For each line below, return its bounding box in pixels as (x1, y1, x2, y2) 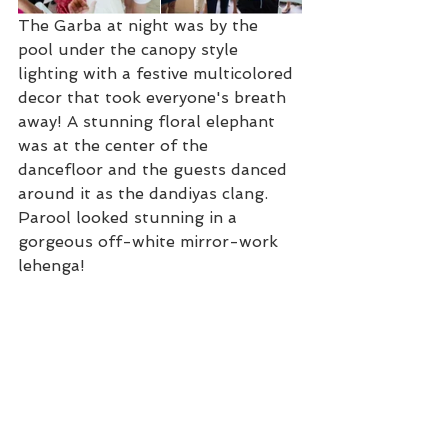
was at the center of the (18, 135, 213, 155)
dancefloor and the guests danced (18, 159, 292, 179)
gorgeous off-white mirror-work (18, 231, 283, 251)
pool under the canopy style (18, 39, 243, 59)
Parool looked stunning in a (18, 207, 242, 227)
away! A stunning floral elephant (18, 111, 280, 131)
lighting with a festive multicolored (18, 63, 298, 83)
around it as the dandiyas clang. (18, 183, 273, 203)
